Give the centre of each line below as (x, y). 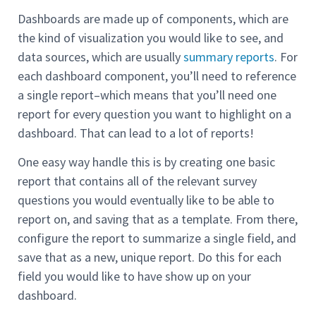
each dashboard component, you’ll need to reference (157, 76)
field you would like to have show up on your (134, 276)
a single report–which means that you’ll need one (147, 95)
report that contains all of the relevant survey (137, 181)
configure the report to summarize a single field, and (157, 238)
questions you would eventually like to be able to (146, 200)
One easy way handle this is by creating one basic (146, 162)
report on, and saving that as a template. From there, (158, 219)
